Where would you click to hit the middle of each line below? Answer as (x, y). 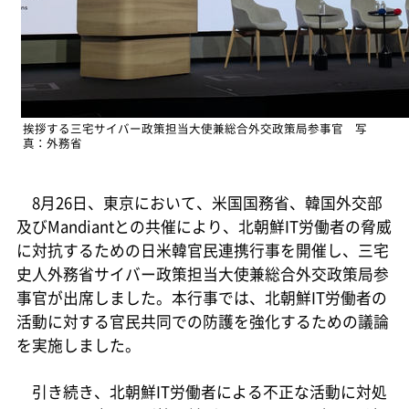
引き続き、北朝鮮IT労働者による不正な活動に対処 (201, 392)
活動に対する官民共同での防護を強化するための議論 (202, 321)
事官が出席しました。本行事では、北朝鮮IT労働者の (201, 297)
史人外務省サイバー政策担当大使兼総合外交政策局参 (202, 273)
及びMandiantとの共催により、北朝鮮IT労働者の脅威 (204, 226)
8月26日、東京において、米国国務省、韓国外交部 (199, 202)
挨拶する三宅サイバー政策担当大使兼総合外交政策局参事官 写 (194, 128)
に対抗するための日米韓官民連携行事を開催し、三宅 (202, 250)
